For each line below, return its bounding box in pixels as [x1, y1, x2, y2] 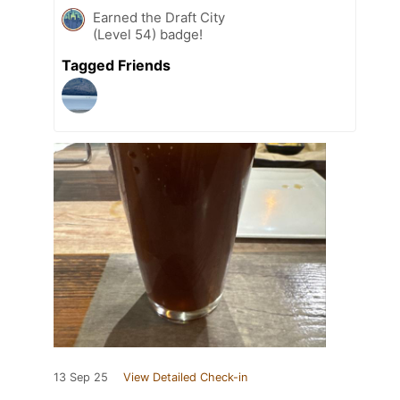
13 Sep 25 [54, 371, 108, 385]
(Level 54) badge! [93, 26, 203, 44]
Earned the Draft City [93, 9, 225, 27]
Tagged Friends [62, 56, 171, 75]
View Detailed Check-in [123, 371, 247, 385]
